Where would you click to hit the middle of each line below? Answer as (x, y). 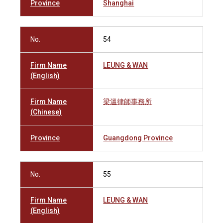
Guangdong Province (138, 138)
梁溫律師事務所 (128, 102)
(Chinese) (46, 112)
